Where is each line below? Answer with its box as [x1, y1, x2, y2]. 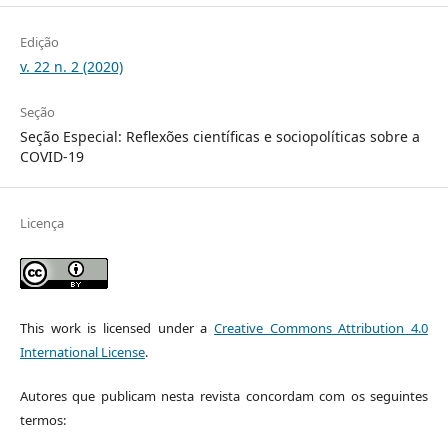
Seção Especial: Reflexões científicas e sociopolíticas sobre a [19, 126, 420, 146]
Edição [19, 32, 59, 51]
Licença [19, 213, 64, 232]
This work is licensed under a [19, 318, 215, 337]
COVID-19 [19, 146, 84, 166]
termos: [19, 410, 66, 429]
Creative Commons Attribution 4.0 [214, 318, 429, 337]
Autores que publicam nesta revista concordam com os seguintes [19, 386, 429, 405]
